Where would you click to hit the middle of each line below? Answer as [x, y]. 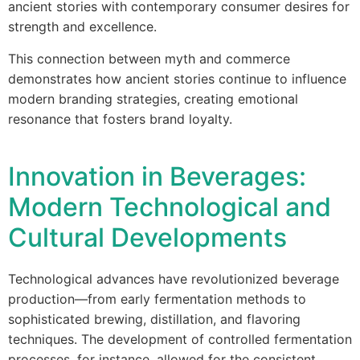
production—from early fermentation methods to [157, 299]
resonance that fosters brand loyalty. [120, 119]
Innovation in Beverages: [157, 176]
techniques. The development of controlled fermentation [180, 339]
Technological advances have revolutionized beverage [174, 279]
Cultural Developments [147, 237]
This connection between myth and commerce [149, 59]
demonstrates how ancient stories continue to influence [177, 79]
